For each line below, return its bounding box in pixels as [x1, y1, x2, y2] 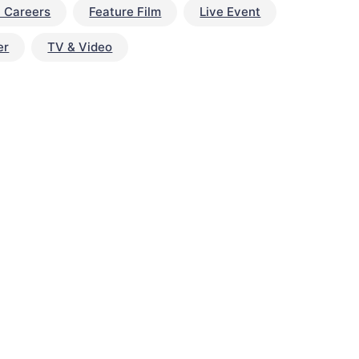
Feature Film [89, 4, 162, 20]
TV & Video [47, 39, 113, 55]
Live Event [200, 4, 261, 20]
